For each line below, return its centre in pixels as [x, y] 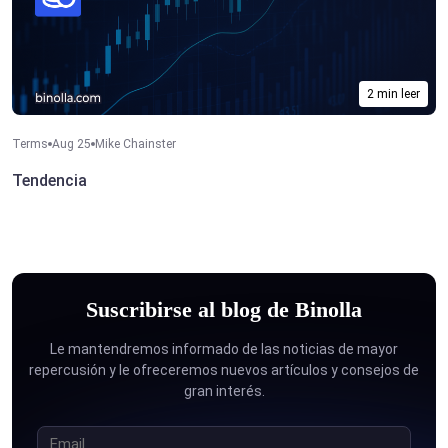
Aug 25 [71, 143]
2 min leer [393, 93]
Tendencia [49, 180]
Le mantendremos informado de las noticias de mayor [224, 348]
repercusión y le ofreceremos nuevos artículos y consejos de [224, 369]
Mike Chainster [135, 143]
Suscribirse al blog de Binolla [224, 309]
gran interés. [224, 390]
